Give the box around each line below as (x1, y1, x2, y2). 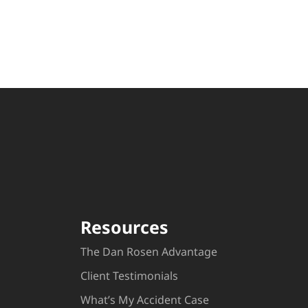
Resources (80, 214, 168, 239)
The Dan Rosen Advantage (80, 243, 217, 259)
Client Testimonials (80, 267, 178, 283)
